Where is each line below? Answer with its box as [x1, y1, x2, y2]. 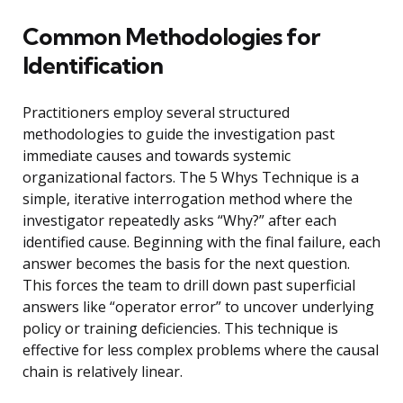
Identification [22, 50, 163, 81]
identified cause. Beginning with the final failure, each [22, 232, 381, 253]
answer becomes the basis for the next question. [22, 254, 350, 274]
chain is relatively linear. [22, 362, 183, 382]
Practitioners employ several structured [22, 103, 290, 123]
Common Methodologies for [22, 22, 319, 52]
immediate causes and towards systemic [22, 146, 291, 166]
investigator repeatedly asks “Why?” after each [22, 210, 336, 231]
